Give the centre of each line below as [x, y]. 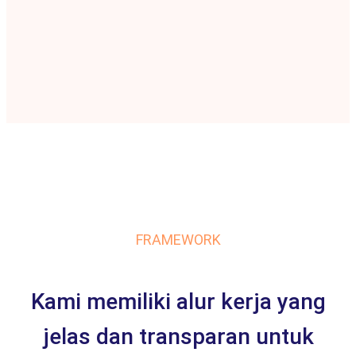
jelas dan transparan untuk [178, 336]
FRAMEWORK [178, 239]
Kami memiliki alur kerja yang [178, 301]
